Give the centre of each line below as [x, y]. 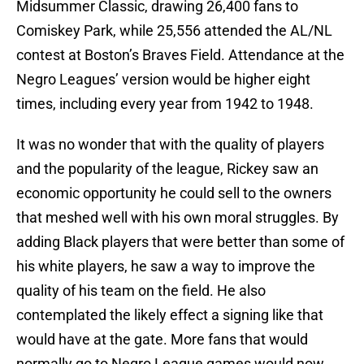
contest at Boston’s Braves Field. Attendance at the [180, 55]
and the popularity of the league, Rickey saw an [167, 169]
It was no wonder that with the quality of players [170, 145]
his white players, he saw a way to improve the [166, 266]
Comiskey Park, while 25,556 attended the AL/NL [174, 31]
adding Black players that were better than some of [180, 242]
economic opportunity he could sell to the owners [174, 193]
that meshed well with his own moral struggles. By [178, 218]
